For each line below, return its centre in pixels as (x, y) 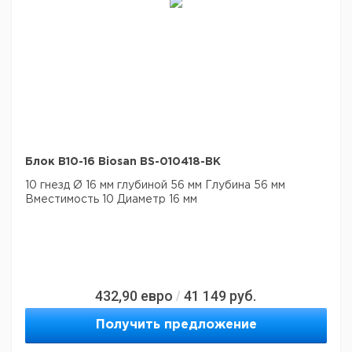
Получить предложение (176, 325)
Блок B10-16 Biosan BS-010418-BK (123, 162)
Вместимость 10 (70, 200)
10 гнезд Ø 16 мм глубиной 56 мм (114, 185)
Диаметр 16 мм (156, 200)
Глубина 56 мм (244, 185)
